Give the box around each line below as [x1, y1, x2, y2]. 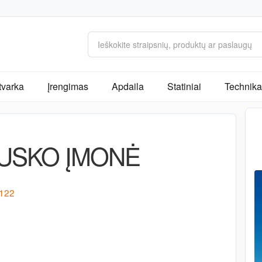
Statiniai [167, 80, 201, 93]
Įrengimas [47, 80, 88, 93]
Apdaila [112, 80, 144, 93]
